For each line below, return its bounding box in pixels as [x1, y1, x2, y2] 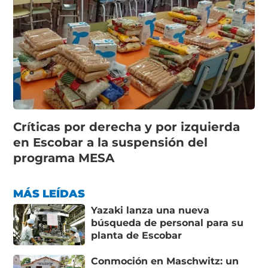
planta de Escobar [91, 229, 182, 241]
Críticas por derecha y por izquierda [13, 119, 240, 134]
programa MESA [13, 150, 115, 165]
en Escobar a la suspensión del [13, 135, 208, 150]
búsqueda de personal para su [91, 217, 244, 229]
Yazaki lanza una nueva [91, 204, 210, 216]
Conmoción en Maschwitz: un [91, 255, 239, 267]
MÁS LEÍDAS [13, 187, 86, 200]
